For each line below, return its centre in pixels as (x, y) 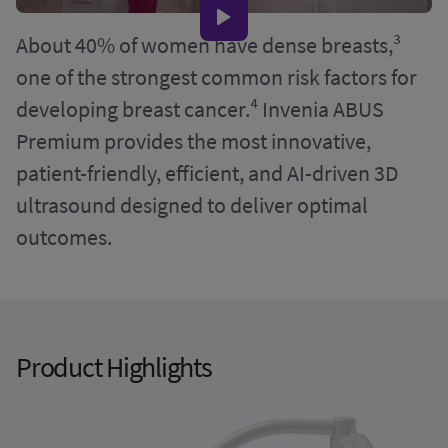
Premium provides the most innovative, (193, 141)
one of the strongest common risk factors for (216, 77)
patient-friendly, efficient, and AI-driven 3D (207, 173)
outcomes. (64, 237)
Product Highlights (114, 367)
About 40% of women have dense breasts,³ (208, 45)
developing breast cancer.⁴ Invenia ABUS (200, 109)
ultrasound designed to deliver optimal (192, 205)
